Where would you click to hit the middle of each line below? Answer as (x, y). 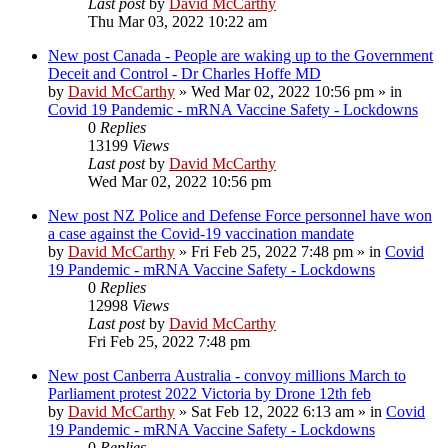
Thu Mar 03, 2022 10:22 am (177, 21)
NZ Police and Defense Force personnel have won (272, 215)
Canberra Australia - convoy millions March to (259, 375)
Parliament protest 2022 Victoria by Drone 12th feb (209, 393)
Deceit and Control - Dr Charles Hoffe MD (184, 73)
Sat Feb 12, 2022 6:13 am (272, 411)
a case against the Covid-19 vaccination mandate (201, 233)
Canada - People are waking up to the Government (273, 55)
